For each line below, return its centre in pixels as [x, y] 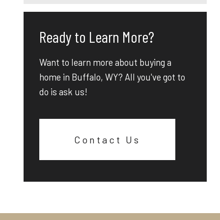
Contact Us [108, 139]
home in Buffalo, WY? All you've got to [112, 77]
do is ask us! [63, 92]
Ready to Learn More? [97, 36]
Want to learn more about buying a [105, 62]
